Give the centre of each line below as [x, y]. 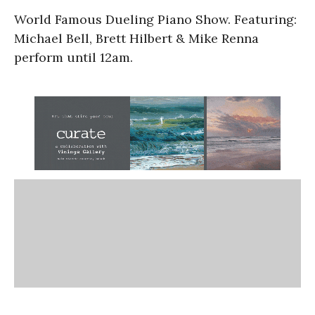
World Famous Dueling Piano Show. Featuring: [155, 19]
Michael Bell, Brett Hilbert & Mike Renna [136, 38]
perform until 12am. [73, 57]
